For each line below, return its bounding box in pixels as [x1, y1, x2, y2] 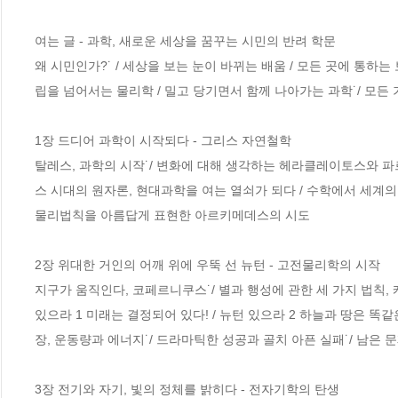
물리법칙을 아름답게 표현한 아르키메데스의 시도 [35, 208, 310, 223]
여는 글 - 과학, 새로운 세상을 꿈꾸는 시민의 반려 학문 [35, 34, 339, 49]
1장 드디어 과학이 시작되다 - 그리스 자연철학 [35, 133, 291, 148]
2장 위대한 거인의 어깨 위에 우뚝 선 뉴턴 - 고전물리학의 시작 [35, 258, 380, 273]
